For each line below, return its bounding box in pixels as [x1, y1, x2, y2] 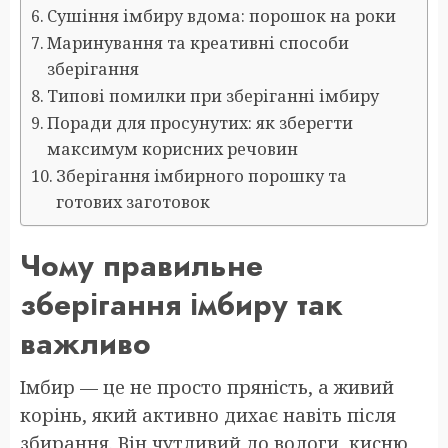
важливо [20, 322, 151, 366]
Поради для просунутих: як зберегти [47, 112, 354, 135]
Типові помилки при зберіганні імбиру [47, 85, 380, 108]
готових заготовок [56, 191, 211, 214]
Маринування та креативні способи [47, 32, 350, 55]
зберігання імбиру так [20, 283, 343, 327]
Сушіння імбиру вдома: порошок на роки [47, 5, 397, 28]
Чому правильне [20, 244, 263, 288]
